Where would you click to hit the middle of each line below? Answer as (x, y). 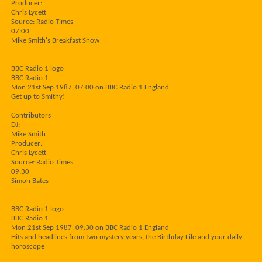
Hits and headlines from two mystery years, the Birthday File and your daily (127, 237)
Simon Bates (30, 181)
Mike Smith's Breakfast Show (55, 41)
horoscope (28, 247)
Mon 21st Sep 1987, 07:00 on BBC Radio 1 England (90, 87)
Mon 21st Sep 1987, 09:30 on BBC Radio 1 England (90, 228)
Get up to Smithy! (38, 97)
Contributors (31, 116)
